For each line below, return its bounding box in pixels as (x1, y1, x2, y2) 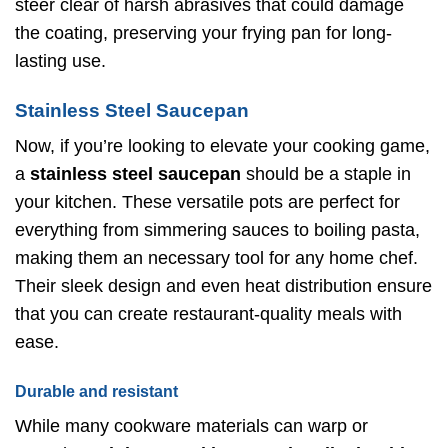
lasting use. (15, 51, 106, 72)
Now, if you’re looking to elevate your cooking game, (15, 136, 430, 157)
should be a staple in (241, 164, 411, 185)
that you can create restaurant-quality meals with (15, 304, 402, 325)
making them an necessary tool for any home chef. (15, 248, 418, 269)
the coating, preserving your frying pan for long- (15, 23, 392, 44)
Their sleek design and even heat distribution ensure (15, 276, 432, 297)
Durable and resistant (15, 383, 178, 401)
